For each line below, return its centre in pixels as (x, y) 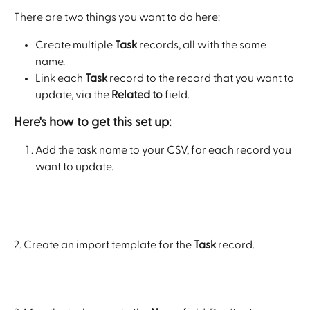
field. (176, 95)
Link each (60, 79)
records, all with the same (203, 45)
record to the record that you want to (202, 79)
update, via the (73, 95)
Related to (137, 95)
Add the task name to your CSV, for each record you (164, 151)
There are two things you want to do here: (118, 17)
